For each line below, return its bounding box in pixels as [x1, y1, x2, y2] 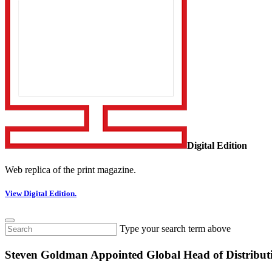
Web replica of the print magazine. [5, 164, 136, 175]
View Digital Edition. [5, 188, 76, 198]
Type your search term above [120, 223, 231, 234]
